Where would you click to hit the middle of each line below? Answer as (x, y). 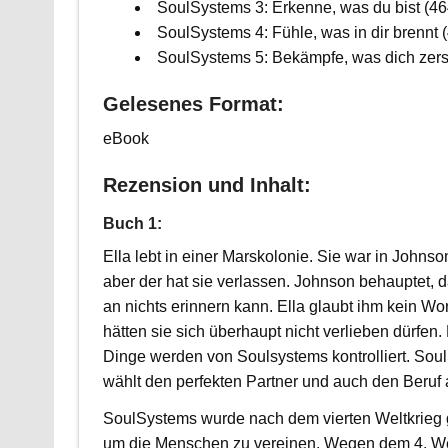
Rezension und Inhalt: (206, 184)
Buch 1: (132, 223)
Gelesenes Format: (193, 103)
